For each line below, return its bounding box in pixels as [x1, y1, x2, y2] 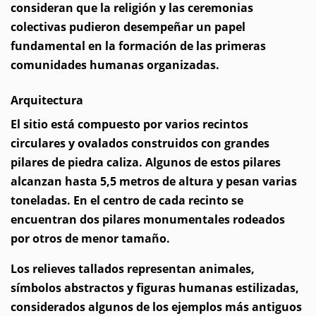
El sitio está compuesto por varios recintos [11, 116, 248, 132]
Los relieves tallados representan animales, [11, 261, 255, 276]
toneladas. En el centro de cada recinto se [11, 193, 243, 208]
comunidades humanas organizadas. [11, 57, 219, 73]
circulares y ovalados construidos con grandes [11, 135, 269, 151]
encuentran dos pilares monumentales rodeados [11, 212, 285, 227]
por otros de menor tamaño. [11, 231, 170, 246]
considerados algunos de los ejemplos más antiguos [11, 299, 302, 315]
